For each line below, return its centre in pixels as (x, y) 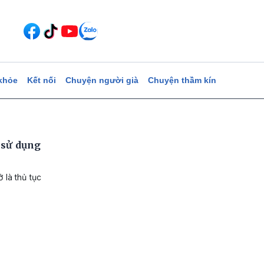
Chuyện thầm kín (182, 80)
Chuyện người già (102, 80)
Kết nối (41, 80)
